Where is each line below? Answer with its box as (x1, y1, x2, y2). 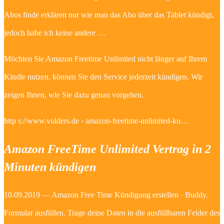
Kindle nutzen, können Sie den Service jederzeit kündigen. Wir (4, 72, 202, 81)
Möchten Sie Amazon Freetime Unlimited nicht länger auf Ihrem (4, 54, 207, 63)
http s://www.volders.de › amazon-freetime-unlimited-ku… (4, 116, 188, 125)
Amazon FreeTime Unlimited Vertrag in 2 (4, 142, 211, 155)
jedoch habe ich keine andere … (4, 28, 105, 37)
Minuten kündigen (4, 160, 96, 173)
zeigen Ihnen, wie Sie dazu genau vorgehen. (4, 90, 143, 99)
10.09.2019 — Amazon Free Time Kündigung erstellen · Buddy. (4, 190, 208, 199)
